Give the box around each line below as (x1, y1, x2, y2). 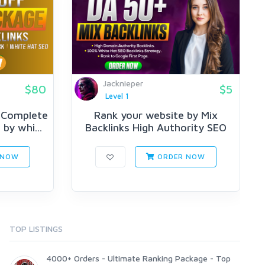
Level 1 (105, 92, 129, 101)
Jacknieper (103, 78, 143, 88)
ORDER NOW (155, 152, 205, 161)
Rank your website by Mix (94, 109, 218, 122)
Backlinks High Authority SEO (85, 121, 227, 134)
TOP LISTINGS (9, 224, 63, 234)
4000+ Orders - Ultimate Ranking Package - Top (46, 253, 231, 264)
